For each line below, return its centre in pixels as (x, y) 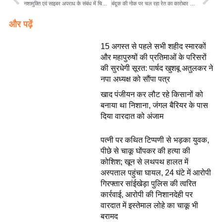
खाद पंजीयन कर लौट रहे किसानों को (152, 95)
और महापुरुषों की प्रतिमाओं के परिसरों (153, 57)
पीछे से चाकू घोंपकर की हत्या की (145, 151)
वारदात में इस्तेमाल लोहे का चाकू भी (149, 205)
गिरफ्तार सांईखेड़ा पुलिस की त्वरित (148, 183)
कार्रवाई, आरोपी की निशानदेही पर (146, 194)
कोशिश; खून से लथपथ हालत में (144, 162)
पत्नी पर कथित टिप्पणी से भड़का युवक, (155, 140)
